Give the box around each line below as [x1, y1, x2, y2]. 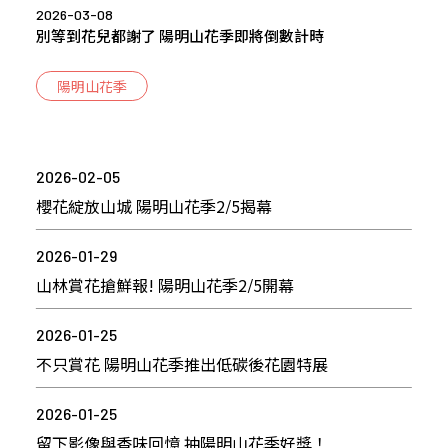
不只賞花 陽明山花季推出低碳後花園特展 [35, 351, 328, 376]
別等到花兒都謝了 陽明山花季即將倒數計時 [35, 24, 324, 46]
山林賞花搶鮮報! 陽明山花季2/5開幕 [35, 272, 294, 297]
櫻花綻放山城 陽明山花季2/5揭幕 [35, 193, 272, 218]
